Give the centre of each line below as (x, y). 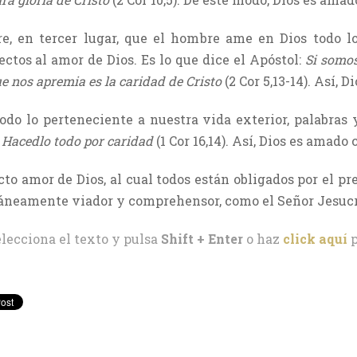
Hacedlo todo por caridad (79, 141)
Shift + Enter (202, 239)
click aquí (315, 239)
